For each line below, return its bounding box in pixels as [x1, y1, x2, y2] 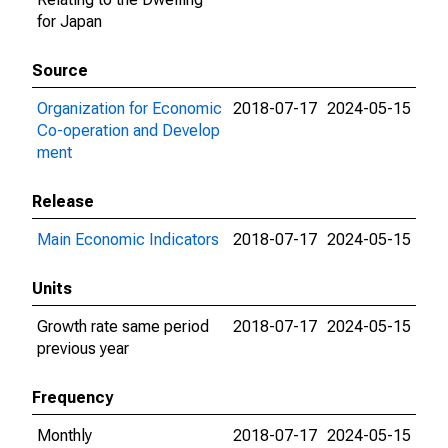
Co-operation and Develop [37, 121, 220, 140]
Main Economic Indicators [37, 230, 219, 249]
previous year [37, 339, 129, 358]
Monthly [37, 426, 92, 445]
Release [32, 192, 94, 211]
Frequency [32, 388, 113, 407]
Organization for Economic [37, 99, 222, 118]
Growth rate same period [37, 317, 209, 336]
